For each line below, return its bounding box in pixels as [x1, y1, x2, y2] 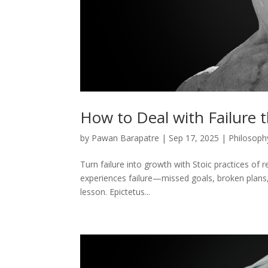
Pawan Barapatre [92, 132, 160, 144]
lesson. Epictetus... [80, 185, 151, 197]
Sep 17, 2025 [169, 132, 220, 144]
